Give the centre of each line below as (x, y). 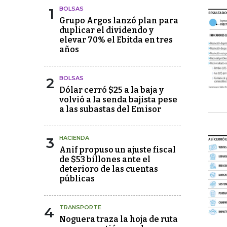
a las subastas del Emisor (110, 109)
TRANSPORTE (80, 207)
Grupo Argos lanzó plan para (119, 21)
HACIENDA (74, 138)
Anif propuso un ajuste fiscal (118, 150)
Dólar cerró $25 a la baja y (111, 90)
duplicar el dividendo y (106, 30)
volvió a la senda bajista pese (118, 100)
